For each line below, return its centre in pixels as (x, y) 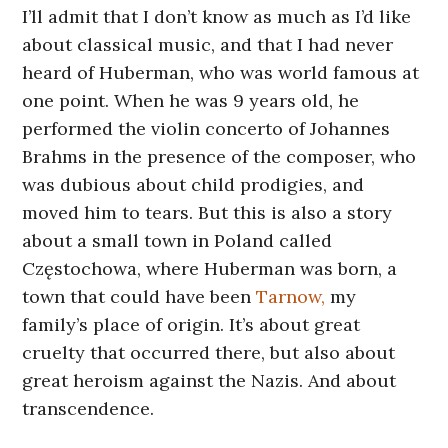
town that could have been (139, 296)
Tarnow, (291, 296)
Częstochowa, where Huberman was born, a (210, 268)
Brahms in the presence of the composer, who (219, 156)
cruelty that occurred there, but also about (209, 352)
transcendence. (88, 408)
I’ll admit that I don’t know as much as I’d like (217, 16)
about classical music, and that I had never (208, 44)
